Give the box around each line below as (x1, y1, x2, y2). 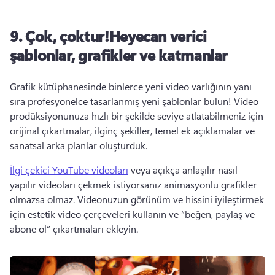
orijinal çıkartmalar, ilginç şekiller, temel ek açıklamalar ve (10, 124, 255, 137)
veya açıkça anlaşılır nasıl (128, 163, 238, 176)
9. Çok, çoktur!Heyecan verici (10, 26, 207, 45)
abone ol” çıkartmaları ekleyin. (10, 222, 138, 235)
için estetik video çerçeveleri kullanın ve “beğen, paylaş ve (10, 207, 255, 220)
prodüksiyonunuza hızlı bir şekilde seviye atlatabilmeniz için (10, 109, 263, 122)
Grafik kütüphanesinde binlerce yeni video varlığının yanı (10, 80, 252, 93)
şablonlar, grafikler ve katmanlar (10, 45, 228, 64)
